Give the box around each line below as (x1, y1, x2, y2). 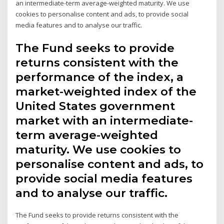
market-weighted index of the (15, 84, 197, 98)
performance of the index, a (15, 69, 184, 84)
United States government (15, 98, 175, 113)
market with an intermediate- (15, 113, 193, 127)
